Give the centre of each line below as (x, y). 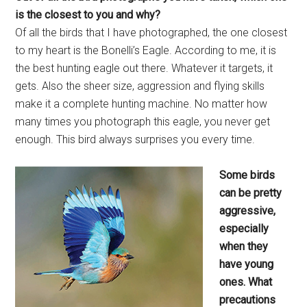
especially (244, 229)
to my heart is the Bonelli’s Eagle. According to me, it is (146, 51)
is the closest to (56, 15)
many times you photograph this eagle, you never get (143, 122)
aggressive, (248, 211)
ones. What (246, 282)
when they (244, 247)
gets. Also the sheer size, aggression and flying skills (140, 86)
